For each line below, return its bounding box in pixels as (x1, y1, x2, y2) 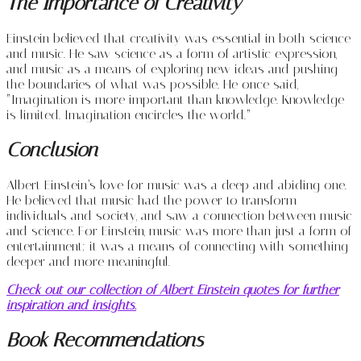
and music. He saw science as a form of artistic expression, (6, 46, 337, 62)
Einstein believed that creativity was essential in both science (6, 31, 351, 47)
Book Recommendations (6, 328, 203, 351)
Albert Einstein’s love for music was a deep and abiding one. (6, 176, 346, 193)
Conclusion (6, 138, 98, 161)
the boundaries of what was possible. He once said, (6, 77, 298, 93)
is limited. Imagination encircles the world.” (6, 107, 251, 123)
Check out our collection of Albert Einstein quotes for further (6, 281, 339, 297)
